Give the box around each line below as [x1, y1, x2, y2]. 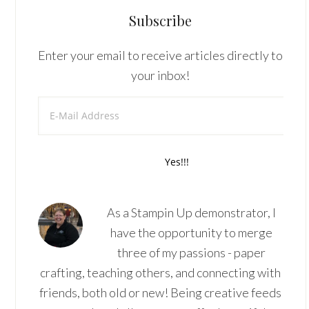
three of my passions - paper [117, 245, 266, 260]
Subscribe [129, 11, 192, 30]
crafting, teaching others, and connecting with [40, 265, 281, 280]
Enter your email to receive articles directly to [38, 48, 283, 63]
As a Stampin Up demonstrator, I [106, 205, 276, 220]
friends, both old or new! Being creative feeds [39, 285, 282, 300]
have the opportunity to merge [110, 225, 272, 240]
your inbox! [131, 68, 190, 83]
